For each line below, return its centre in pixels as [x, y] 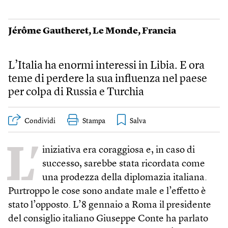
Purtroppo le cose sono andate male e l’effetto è [107, 191]
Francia [159, 31]
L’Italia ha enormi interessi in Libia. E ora [106, 66]
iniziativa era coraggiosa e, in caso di [119, 150]
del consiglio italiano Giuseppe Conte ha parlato [108, 219]
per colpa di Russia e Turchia [76, 92]
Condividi [40, 121]
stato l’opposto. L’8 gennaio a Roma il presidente [110, 205]
